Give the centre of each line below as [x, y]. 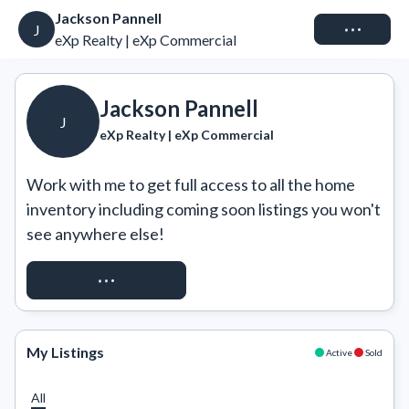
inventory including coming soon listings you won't [204, 209]
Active [339, 352]
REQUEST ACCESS [106, 280]
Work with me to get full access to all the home [191, 184]
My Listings [65, 352]
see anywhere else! [95, 234]
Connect [352, 29]
